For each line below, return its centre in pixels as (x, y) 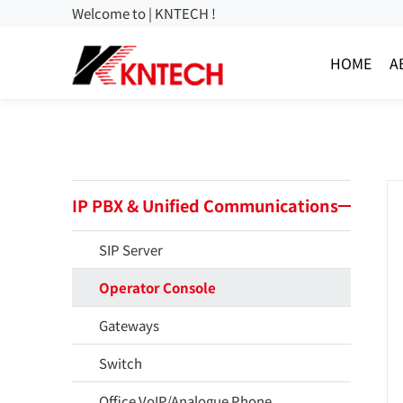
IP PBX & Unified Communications (205, 205)
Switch (121, 363)
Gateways (129, 325)
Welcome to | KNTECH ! (144, 13)
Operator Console (157, 287)
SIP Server (131, 250)
